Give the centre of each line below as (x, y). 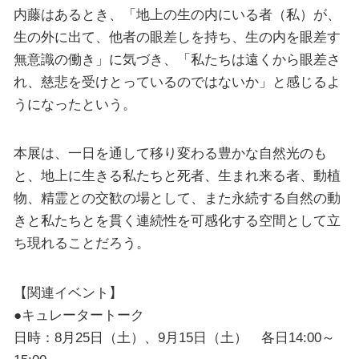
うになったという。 (75, 104)
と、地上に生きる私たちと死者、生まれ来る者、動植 (177, 176)
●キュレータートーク (79, 315)
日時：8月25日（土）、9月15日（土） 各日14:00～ (174, 337)
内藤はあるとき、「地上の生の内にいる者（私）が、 (177, 14)
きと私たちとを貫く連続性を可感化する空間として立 (177, 221)
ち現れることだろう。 (81, 243)
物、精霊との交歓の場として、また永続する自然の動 (177, 198)
